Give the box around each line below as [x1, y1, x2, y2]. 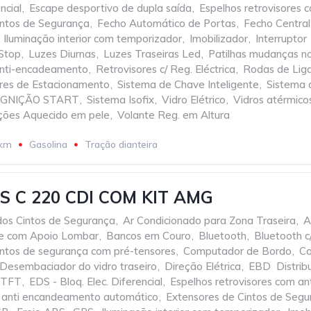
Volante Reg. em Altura [117, 108, 230, 121]
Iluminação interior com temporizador [3, 32, 182, 45]
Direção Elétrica [165, 260, 241, 273]
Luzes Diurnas [28, 47, 96, 60]
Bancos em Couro [106, 229, 191, 242]
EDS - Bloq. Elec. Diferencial [29, 275, 162, 288]
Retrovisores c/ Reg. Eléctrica [96, 62, 235, 76]
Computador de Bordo [183, 244, 292, 258]
